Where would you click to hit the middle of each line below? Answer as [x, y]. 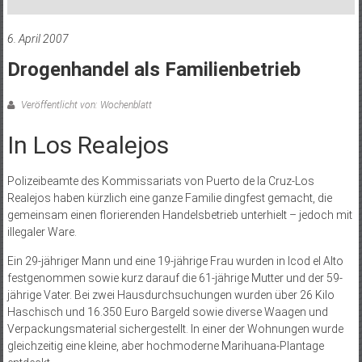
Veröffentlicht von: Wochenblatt [85, 105]
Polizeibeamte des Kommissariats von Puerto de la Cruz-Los [160, 181]
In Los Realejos [88, 145]
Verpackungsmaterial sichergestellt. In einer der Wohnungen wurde [175, 329]
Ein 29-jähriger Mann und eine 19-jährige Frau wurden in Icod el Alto [175, 261]
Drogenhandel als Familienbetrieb [154, 70]
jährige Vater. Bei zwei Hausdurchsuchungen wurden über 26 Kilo [170, 295]
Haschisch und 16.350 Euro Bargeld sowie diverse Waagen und [167, 312]
